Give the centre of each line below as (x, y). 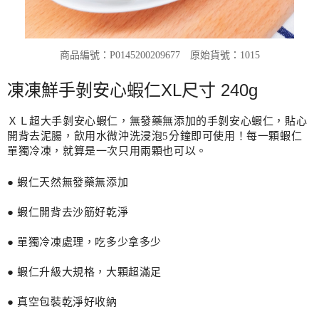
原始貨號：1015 (225, 55)
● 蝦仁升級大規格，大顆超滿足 (84, 272)
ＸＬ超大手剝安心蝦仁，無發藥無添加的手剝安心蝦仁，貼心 (157, 121)
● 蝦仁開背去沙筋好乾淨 (68, 212)
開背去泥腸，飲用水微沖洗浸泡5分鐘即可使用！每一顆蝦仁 (155, 136)
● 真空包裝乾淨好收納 (62, 302)
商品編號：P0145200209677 (125, 55)
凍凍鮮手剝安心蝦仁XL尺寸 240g (132, 90)
